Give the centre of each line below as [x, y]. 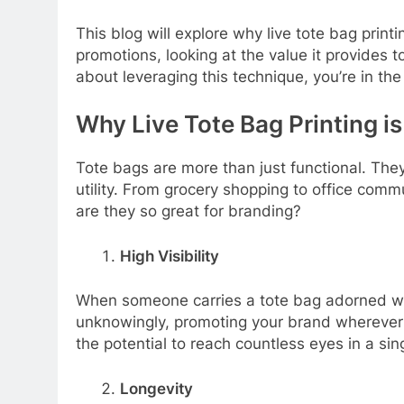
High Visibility [169, 256]
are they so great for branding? [188, 211]
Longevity [156, 388]
